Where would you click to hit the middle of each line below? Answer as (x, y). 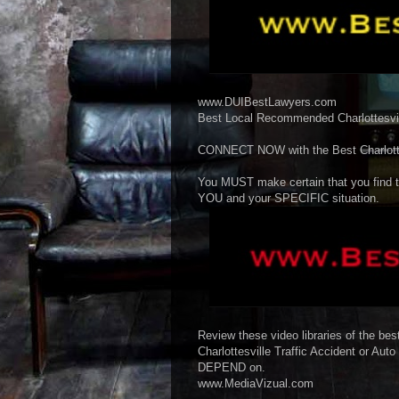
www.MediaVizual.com (256, 384)
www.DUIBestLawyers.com (269, 102)
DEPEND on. (232, 368)
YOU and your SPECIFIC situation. (289, 199)
